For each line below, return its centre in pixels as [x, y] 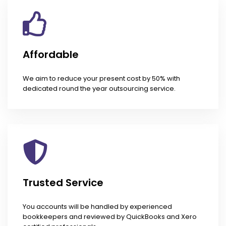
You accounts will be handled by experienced [97, 207]
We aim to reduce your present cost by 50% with [101, 79]
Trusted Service [63, 183]
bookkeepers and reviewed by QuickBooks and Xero [110, 217]
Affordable [51, 55]
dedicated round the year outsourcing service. [99, 89]
